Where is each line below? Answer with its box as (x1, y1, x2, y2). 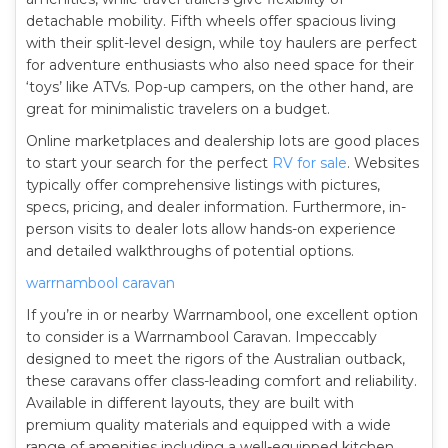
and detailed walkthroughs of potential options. (26, 242, 354, 260)
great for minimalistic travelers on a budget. (26, 100, 330, 118)
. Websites (347, 154, 419, 172)
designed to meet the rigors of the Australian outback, (26, 350, 405, 368)
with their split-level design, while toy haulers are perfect (26, 34, 417, 52)
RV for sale (272, 154, 347, 172)
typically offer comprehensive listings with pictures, (26, 176, 380, 194)
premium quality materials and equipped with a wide (26, 416, 391, 434)
